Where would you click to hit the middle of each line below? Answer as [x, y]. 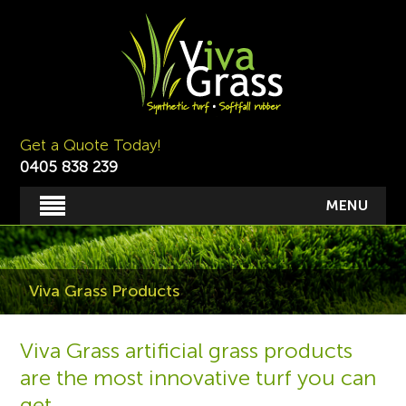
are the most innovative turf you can [198, 377]
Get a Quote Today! [91, 145]
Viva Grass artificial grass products [187, 350]
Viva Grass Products [105, 291]
